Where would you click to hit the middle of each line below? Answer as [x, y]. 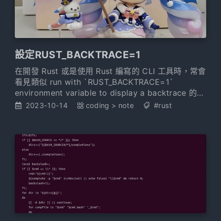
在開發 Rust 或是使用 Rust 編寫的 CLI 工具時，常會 [110, 71]
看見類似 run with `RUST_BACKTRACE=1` [94, 82]
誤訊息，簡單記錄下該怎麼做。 [71, 104]
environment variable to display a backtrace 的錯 [110, 93]
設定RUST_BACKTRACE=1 [78, 55]
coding [97, 105]
